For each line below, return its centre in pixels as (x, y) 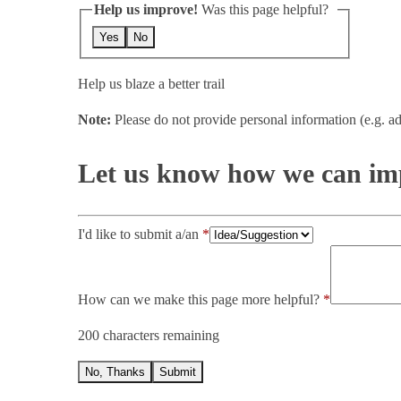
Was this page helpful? (267, 10)
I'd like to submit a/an (140, 235)
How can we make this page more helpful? (199, 300)
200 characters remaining (149, 336)
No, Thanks (115, 372)
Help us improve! (146, 10)
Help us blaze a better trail (151, 83)
